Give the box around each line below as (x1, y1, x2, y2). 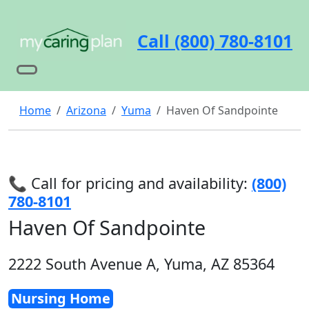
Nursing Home (11, 289, 110, 308)
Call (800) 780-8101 (137, 28, 292, 52)
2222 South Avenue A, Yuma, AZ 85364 (8, 254, 275, 274)
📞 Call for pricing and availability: (8, 173, 248, 193)
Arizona (66, 103, 106, 118)
